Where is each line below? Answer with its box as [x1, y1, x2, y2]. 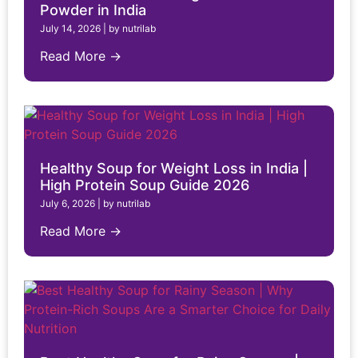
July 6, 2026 [40, 197, 95, 210]
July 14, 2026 [40, 22, 101, 35]
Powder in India [40, 2, 146, 19]
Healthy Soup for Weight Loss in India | [40, 160, 308, 177]
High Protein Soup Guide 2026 [40, 177, 249, 194]
